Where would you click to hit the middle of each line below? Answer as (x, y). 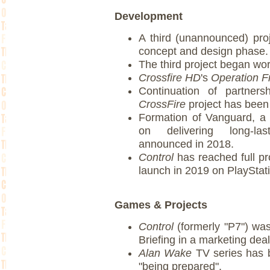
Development (149, 16)
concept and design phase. (203, 51)
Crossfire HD (170, 77)
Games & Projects (161, 205)
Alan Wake (165, 253)
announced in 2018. (186, 144)
